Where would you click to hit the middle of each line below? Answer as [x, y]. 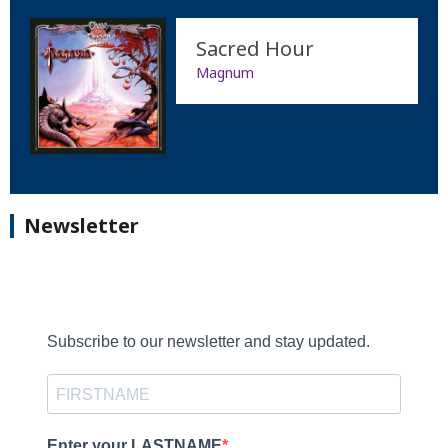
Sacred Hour [254, 49]
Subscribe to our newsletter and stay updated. [208, 342]
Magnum [224, 73]
